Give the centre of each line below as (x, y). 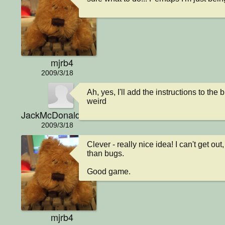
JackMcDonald (51, 115)
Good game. (109, 171)
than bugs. (105, 153)
